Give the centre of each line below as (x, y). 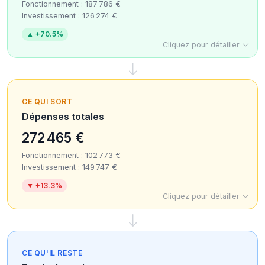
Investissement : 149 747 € (70, 167)
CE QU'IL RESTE (52, 253)
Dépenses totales (63, 117)
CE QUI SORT (47, 101)
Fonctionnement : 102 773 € (71, 155)
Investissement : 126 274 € (70, 16)
